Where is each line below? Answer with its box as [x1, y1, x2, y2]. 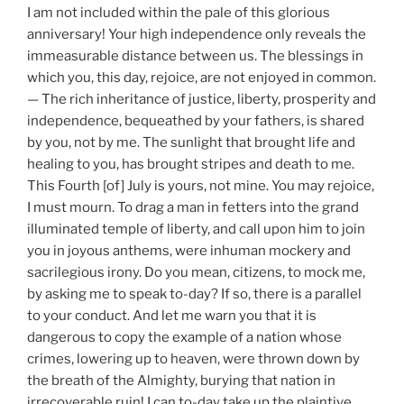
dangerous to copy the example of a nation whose [27, 329, 342, 345]
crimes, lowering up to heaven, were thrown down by [27, 351, 360, 367]
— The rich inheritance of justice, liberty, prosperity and [27, 91, 376, 107]
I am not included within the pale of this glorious [27, 5, 330, 21]
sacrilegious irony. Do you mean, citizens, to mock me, [27, 264, 365, 280]
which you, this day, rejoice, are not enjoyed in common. [27, 69, 376, 86]
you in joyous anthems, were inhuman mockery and [27, 243, 351, 259]
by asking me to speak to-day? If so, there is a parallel [27, 286, 362, 302]
